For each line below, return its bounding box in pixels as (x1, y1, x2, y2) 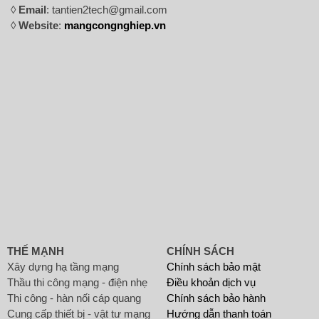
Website (19, 19, 58, 31)
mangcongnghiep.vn (64, 19, 166, 31)
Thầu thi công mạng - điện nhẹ (7, 276, 147, 288)
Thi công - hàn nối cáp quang (7, 292, 141, 304)
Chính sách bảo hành (167, 292, 266, 304)
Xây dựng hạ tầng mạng (7, 261, 119, 273)
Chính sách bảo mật (167, 261, 261, 273)
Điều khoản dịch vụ (167, 276, 256, 288)
